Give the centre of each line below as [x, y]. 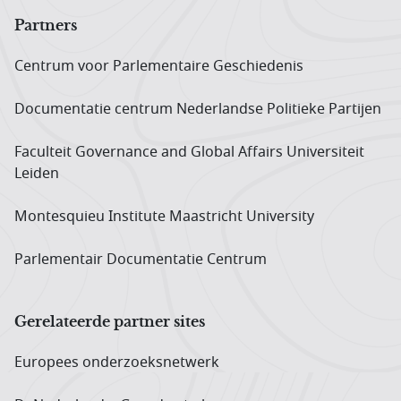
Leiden [37, 173]
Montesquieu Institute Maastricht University [164, 216]
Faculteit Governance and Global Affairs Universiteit [189, 152]
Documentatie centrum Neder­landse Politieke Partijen [198, 109]
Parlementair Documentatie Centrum [141, 259]
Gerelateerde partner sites [110, 321]
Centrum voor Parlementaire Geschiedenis [159, 66]
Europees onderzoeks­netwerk [117, 362]
